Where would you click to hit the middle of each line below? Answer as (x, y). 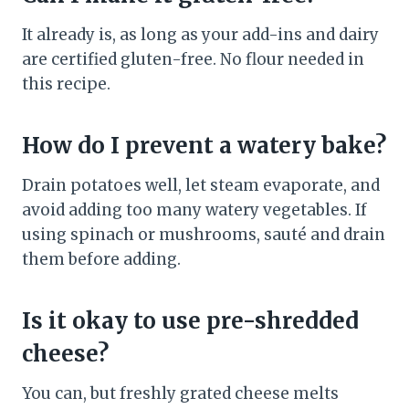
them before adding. (101, 260)
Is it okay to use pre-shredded (190, 321)
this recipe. (66, 84)
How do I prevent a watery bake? (204, 146)
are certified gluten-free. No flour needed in (193, 60)
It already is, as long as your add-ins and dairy (200, 35)
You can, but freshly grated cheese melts (180, 394)
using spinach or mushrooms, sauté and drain (204, 235)
